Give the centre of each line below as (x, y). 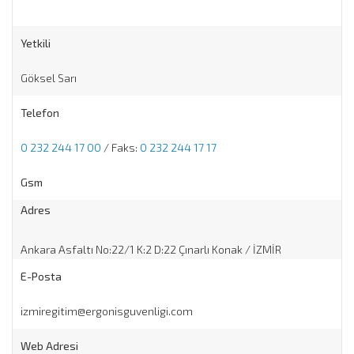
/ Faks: (121, 147)
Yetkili (36, 43)
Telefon (40, 112)
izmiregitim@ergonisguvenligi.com (107, 311)
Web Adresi (49, 345)
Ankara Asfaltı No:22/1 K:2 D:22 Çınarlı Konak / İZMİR (151, 249)
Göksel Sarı (49, 77)
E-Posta (41, 276)
